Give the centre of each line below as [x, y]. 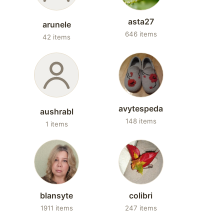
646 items [141, 34]
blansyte [57, 195]
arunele [56, 24]
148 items [141, 121]
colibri [141, 195]
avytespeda [141, 108]
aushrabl [56, 111]
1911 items [56, 208]
